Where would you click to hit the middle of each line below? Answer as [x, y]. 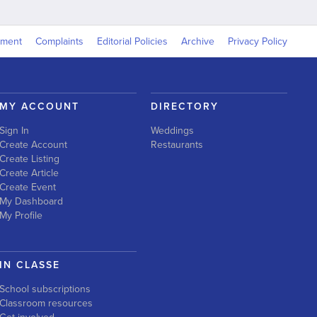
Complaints [59, 42]
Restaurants [177, 145]
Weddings [172, 131]
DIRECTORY [184, 107]
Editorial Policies [132, 42]
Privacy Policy [258, 42]
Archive [198, 42]
